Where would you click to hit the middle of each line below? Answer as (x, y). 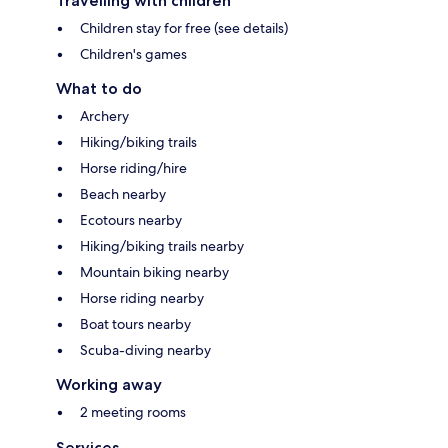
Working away (109, 385)
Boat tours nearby (135, 324)
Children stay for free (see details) (184, 28)
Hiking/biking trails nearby (162, 246)
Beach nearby (123, 194)
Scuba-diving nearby (145, 350)
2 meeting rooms (133, 412)
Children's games (133, 54)
